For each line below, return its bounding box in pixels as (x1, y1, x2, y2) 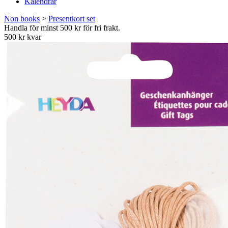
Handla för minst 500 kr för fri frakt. (4, 23, 120, 32)
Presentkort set (48, 14, 95, 23)
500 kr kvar (4, 33, 41, 41)
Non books (4, 14, 40, 23)
